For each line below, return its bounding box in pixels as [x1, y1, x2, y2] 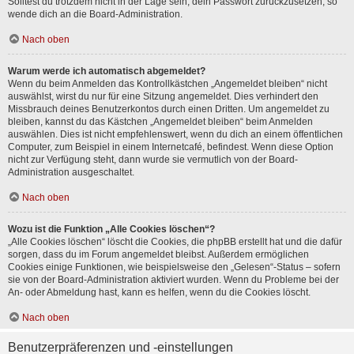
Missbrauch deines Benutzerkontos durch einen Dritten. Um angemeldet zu [8, 104, 330, 115]
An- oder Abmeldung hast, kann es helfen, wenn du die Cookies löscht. [8, 287, 311, 298]
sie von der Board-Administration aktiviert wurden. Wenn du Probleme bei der [8, 274, 339, 285]
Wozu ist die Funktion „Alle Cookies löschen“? [8, 224, 215, 235]
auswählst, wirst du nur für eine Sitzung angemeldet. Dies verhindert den [8, 91, 318, 102]
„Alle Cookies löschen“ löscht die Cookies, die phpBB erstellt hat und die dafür [8, 236, 342, 247]
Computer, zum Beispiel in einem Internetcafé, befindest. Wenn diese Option [8, 141, 333, 153]
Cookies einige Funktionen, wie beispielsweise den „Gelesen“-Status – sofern [8, 262, 341, 273]
